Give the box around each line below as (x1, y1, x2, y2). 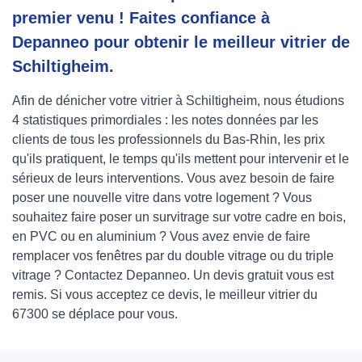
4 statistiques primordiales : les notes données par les (12, 113, 318, 128)
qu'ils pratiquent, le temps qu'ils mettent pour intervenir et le (12, 152, 349, 166)
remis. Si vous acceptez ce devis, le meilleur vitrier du (12, 288, 318, 302)
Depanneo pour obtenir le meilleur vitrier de (12, 33, 350, 52)
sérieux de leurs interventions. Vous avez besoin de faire (12, 171, 335, 186)
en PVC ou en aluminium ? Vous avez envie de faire (12, 229, 310, 244)
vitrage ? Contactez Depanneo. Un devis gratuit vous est (12, 268, 334, 283)
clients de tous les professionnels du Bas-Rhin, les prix (12, 133, 325, 147)
